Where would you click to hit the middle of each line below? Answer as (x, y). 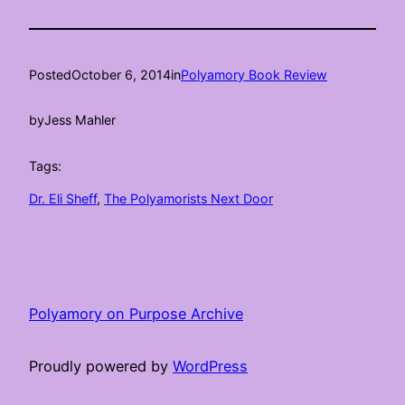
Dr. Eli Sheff (63, 199)
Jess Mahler (80, 120)
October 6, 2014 (121, 74)
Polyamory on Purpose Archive (136, 313)
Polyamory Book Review (254, 74)
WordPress (210, 367)
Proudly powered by (101, 367)
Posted (50, 74)
